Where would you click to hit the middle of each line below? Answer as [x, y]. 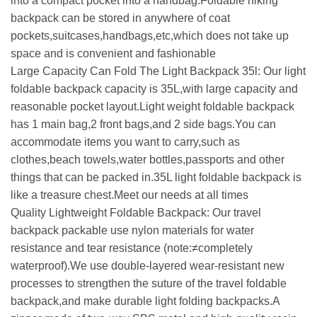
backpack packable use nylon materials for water [132, 230]
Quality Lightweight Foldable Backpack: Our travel [136, 212]
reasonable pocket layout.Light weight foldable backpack [152, 106]
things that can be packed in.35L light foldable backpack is [156, 177]
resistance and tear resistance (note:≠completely [132, 248]
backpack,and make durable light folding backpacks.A [145, 301]
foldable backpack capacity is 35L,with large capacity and [154, 88]
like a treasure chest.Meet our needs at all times [129, 195]
